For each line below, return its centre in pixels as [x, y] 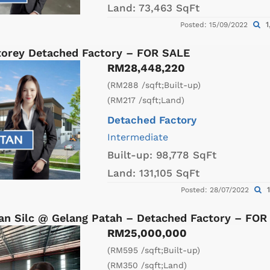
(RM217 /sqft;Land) [146, 100]
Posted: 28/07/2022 [216, 190]
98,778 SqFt [186, 155]
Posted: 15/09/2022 [215, 25]
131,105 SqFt [169, 173]
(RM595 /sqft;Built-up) [154, 250]
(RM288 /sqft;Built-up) [154, 85]
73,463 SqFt [169, 8]
